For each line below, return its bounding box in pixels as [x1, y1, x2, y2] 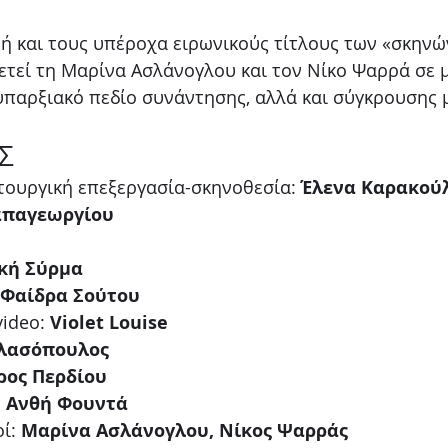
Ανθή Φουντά [6, 390, 128, 416]
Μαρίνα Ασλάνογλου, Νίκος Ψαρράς [21, 417, 348, 443]
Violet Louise [50, 309, 168, 335]
